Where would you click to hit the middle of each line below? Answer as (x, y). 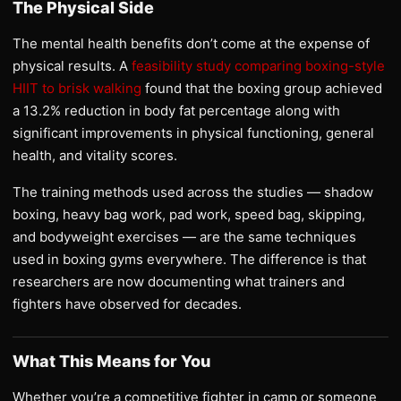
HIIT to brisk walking (77, 88)
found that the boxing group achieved (262, 88)
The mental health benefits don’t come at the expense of (191, 43)
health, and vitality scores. (95, 155)
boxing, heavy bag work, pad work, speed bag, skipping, (189, 214)
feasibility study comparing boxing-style (258, 65)
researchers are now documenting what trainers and (179, 281)
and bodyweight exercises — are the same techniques (184, 236)
